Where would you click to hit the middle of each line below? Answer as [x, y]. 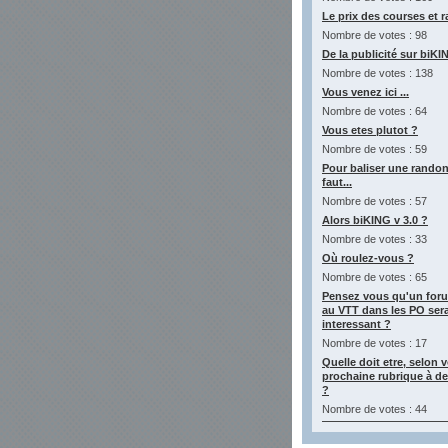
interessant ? [356, 324]
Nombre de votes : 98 [374, 35]
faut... [337, 182]
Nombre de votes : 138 [377, 73]
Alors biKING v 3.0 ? [375, 220]
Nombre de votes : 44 [374, 409]
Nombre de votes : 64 [374, 111]
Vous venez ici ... [365, 92]
